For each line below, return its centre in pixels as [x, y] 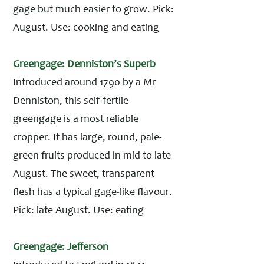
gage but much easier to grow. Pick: [93, 10]
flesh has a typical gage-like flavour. [93, 193]
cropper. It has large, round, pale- [88, 138]
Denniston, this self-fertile [71, 101]
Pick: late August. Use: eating [78, 211]
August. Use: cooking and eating [86, 28]
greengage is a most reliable [76, 120]
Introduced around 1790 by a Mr [84, 83]
